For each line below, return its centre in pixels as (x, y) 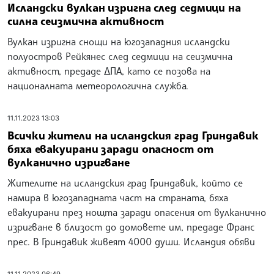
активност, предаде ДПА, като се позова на (109, 71)
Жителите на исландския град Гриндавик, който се (125, 183)
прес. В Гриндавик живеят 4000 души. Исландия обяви (131, 241)
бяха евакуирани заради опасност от (110, 148)
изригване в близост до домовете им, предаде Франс (131, 227)
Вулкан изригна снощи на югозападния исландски (119, 42)
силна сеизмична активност (86, 21)
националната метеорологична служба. (98, 86)
